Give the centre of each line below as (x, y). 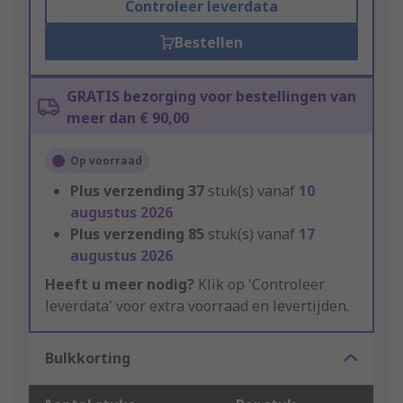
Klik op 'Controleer (260, 285)
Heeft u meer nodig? (120, 285)
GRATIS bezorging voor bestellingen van (211, 97)
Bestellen (208, 43)
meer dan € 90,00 (128, 118)
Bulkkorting (88, 358)
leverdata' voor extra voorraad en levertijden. (197, 306)
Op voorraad (106, 161)
